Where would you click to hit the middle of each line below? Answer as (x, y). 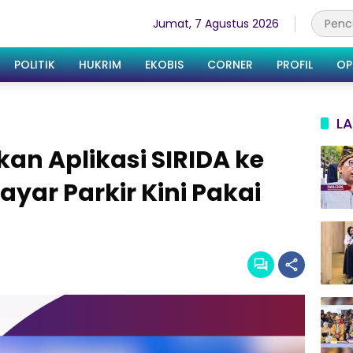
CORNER (230, 64)
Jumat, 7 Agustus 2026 (216, 23)
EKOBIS (164, 64)
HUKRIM (100, 64)
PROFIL (295, 64)
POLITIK (35, 64)
